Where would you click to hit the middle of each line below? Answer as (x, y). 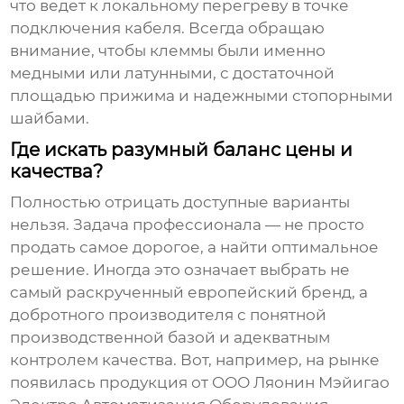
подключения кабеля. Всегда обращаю (168, 28)
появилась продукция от (111, 383)
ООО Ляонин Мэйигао (301, 383)
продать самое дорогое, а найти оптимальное (195, 248)
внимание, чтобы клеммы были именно (168, 51)
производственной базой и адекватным (170, 338)
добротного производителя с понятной (169, 315)
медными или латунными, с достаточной (173, 73)
